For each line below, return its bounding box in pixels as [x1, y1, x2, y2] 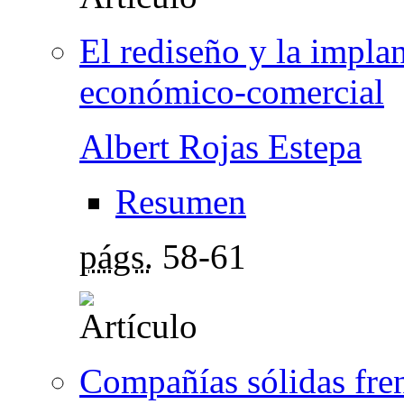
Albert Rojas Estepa [79, 126, 362, 166]
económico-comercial [79, 71, 384, 111]
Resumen [115, 181, 246, 221]
